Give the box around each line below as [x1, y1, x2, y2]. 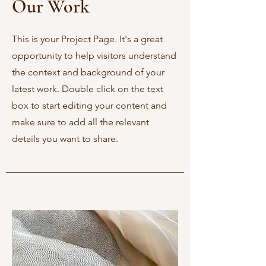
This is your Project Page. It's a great [12, 33, 163, 45]
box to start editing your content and [12, 100, 167, 111]
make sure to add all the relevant [12, 116, 149, 128]
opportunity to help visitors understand [12, 50, 176, 61]
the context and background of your [12, 66, 164, 78]
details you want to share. [12, 133, 118, 144]
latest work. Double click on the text [12, 83, 163, 94]
